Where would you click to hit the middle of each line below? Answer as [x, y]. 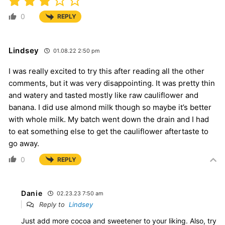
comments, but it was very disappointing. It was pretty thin [112, 83]
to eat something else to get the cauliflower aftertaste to [108, 131]
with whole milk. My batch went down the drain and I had [109, 119]
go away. [24, 143]
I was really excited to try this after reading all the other [106, 71]
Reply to [53, 204]
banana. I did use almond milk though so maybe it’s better [110, 107]
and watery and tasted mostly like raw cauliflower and [103, 95]
